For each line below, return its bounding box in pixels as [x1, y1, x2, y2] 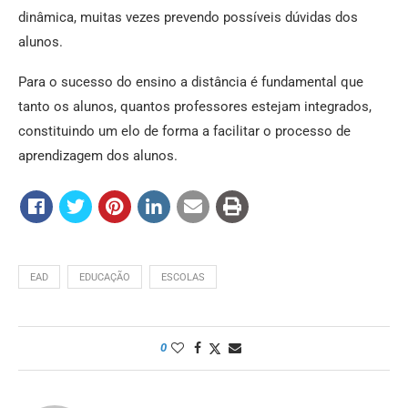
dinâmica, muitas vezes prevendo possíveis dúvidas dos [18, 8, 358, 25]
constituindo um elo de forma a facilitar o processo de [18, 122, 351, 139]
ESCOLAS [161, 270, 205, 283]
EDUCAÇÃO [79, 270, 130, 283]
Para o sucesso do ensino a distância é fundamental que [18, 73, 363, 90]
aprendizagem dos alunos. [18, 147, 178, 164]
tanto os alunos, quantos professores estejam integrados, [18, 97, 372, 115]
